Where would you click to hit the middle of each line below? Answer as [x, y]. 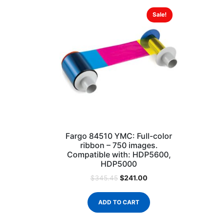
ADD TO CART [119, 202]
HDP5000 [119, 164]
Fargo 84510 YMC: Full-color [119, 136]
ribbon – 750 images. [119, 145]
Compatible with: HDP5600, [119, 155]
